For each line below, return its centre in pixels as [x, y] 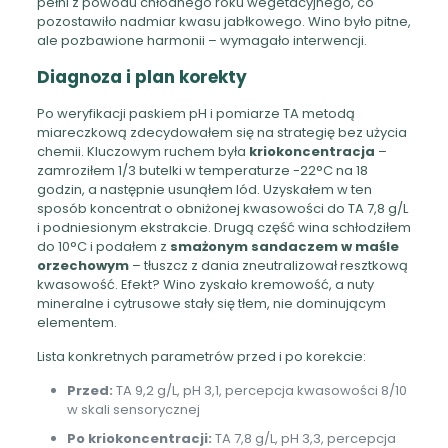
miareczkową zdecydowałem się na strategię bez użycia [221, 132]
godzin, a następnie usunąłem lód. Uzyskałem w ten [204, 189]
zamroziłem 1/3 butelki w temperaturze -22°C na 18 [202, 170]
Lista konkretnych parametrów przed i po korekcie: [201, 356]
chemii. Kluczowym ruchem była [142, 151]
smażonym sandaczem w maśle [284, 246]
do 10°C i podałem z [103, 246]
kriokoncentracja [311, 151]
